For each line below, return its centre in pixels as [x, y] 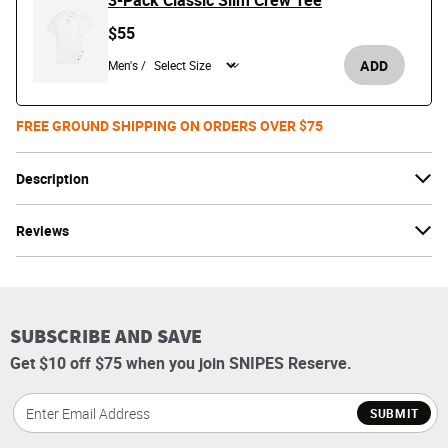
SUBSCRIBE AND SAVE [106, 336]
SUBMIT [394, 412]
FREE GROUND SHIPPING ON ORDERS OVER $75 [169, 126]
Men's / [127, 65]
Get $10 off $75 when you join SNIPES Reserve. [181, 363]
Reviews [42, 231]
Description [52, 179]
